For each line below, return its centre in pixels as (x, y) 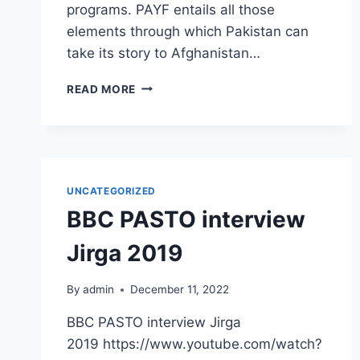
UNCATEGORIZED (111, 190)
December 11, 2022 (180, 290)
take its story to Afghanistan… (164, 53)
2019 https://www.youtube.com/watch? (194, 344)
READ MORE (102, 89)
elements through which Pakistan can (188, 31)
